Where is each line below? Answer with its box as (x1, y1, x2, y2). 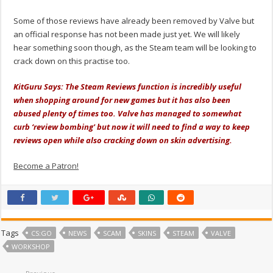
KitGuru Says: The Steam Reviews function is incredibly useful (13, 81, 242, 93)
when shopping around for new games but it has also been (13, 94, 231, 106)
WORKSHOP (12, 242, 51, 252)
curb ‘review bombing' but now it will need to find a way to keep (13, 121, 250, 133)
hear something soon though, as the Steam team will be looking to (13, 42, 257, 54)
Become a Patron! (13, 160, 79, 172)
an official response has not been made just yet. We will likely (13, 29, 241, 40)
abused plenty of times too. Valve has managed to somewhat (13, 108, 242, 119)
